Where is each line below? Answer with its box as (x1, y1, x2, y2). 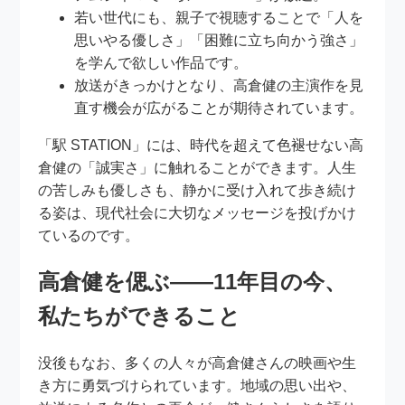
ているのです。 (38, 228, 140, 244)
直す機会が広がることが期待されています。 (74, 100, 364, 117)
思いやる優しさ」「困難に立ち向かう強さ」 (74, 33, 364, 49)
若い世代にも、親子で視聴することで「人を (74, 10, 364, 26)
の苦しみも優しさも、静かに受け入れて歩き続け (38, 183, 357, 199)
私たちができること (38, 304, 241, 328)
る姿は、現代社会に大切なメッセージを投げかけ (38, 205, 357, 221)
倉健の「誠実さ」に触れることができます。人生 (38, 160, 357, 176)
